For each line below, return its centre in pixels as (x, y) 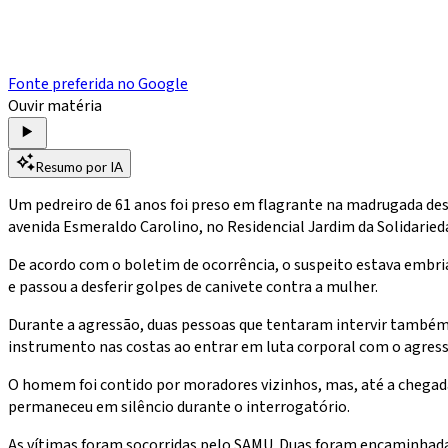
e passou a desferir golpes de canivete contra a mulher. (193, 286)
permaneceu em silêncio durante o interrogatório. (179, 406)
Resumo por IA (79, 166)
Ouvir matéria (55, 105)
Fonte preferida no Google (98, 83)
